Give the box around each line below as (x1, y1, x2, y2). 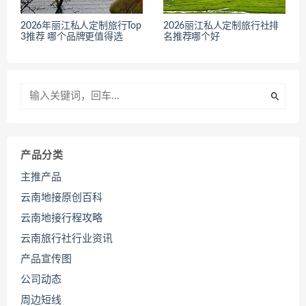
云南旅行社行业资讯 (20, 234, 113, 245)
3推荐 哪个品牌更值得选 (20, 32, 123, 42)
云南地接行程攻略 (20, 213, 102, 224)
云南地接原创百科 (20, 193, 102, 204)
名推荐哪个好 (163, 32, 220, 42)
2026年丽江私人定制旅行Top (20, 21, 141, 31)
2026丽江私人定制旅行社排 (163, 21, 279, 31)
